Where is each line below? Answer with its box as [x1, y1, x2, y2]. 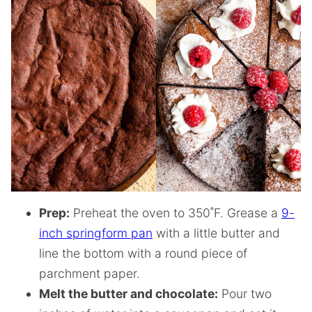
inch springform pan [39, 225, 153, 240]
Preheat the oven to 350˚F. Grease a [70, 205, 281, 220]
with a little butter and [153, 225, 280, 240]
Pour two [218, 286, 272, 301]
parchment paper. [39, 265, 140, 281]
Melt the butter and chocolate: [39, 286, 218, 301]
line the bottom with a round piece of [39, 245, 247, 260]
